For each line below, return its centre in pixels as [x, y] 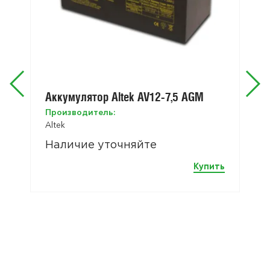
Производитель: [80, 112]
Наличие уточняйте [101, 146]
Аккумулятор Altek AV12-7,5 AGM [124, 97]
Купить [209, 167]
